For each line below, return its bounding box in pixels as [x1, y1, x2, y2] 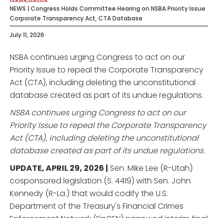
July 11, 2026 [10, 30, 44, 39]
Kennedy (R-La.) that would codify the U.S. [10, 187, 168, 199]
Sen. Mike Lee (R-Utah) [108, 162, 193, 174]
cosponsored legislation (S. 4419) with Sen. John [10, 175, 191, 186]
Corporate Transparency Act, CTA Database [10, 14, 143, 22]
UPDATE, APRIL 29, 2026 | [10, 162, 108, 174]
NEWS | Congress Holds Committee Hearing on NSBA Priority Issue [10, 4, 205, 13]
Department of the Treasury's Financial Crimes [10, 200, 183, 212]
